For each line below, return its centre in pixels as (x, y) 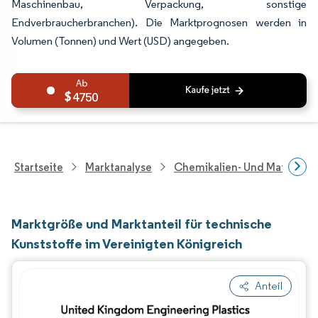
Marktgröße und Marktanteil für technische (142, 224)
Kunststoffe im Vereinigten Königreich (127, 243)
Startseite (39, 167)
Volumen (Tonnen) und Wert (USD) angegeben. (120, 41)
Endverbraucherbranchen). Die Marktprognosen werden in (159, 22)
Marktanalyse (119, 167)
